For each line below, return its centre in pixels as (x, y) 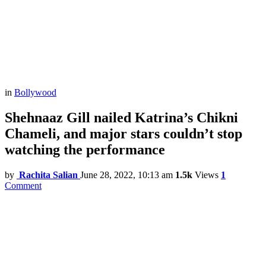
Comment (23, 185)
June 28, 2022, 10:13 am (126, 175)
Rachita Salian (48, 175)
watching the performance (85, 149)
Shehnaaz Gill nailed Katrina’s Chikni (121, 117)
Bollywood (35, 92)
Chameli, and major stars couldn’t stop (123, 133)
